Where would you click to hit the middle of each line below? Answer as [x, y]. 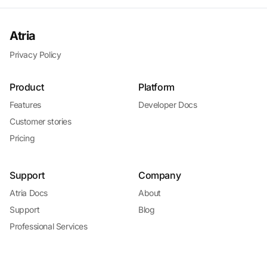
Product [27, 87]
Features [25, 105]
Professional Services [49, 226]
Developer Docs [168, 105]
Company [160, 175]
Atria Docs [29, 193]
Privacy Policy [35, 55]
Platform [156, 87]
